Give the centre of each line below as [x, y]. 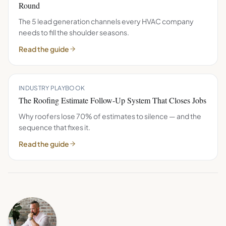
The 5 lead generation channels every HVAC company [106, 21]
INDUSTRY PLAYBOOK [52, 88]
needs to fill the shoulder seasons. [74, 32]
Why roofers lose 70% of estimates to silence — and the [110, 116]
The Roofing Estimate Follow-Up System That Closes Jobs [112, 100]
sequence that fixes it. [54, 127]
